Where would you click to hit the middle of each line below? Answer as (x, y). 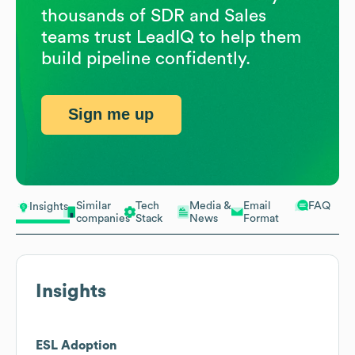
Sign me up (111, 115)
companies (103, 218)
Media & (210, 206)
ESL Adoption (76, 345)
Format (261, 218)
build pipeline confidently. (146, 58)
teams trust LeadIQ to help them (171, 37)
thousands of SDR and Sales (154, 15)
